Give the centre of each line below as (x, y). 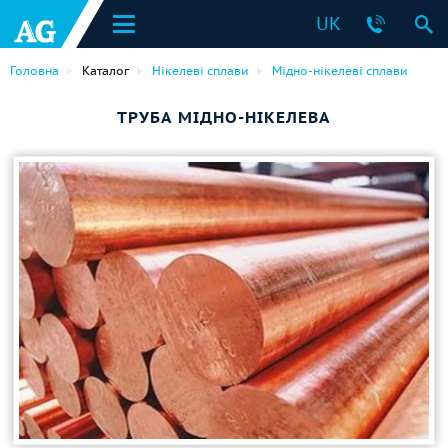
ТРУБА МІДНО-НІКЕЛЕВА (224, 117)
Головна (34, 70)
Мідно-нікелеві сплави (340, 70)
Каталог (105, 70)
